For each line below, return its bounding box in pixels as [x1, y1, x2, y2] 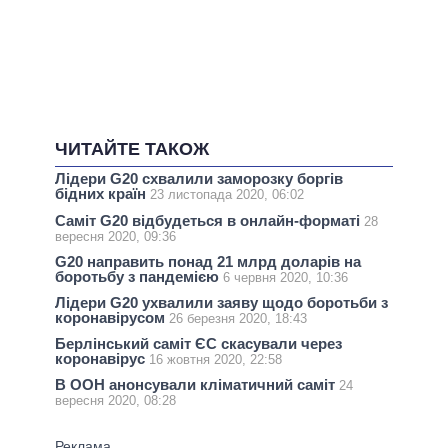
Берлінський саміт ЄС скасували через [55, 335, 342, 353]
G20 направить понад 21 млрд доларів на [55, 252, 361, 270]
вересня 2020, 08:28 [55, 393, 176, 409]
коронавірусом [55, 308, 169, 326]
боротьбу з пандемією [55, 267, 223, 285]
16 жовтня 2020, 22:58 [149, 352, 282, 368]
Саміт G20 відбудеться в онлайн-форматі [55, 211, 364, 229]
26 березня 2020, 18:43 [169, 310, 307, 326]
